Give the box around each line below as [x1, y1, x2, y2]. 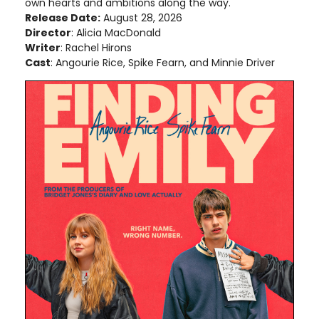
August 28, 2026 [100, 11, 182, 26]
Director [25, 26, 71, 41]
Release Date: [25, 11, 100, 26]
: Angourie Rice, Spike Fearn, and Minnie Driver [51, 56, 275, 70]
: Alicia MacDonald [71, 26, 161, 41]
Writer [25, 41, 61, 56]
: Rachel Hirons [61, 41, 132, 56]
